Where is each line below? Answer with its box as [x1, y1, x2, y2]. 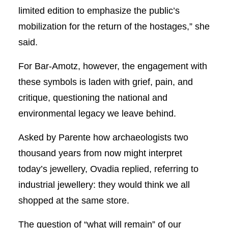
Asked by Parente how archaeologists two [18, 132, 188, 143]
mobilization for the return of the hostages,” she [18, 21, 210, 32]
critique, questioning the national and [18, 93, 167, 103]
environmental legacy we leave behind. [18, 108, 176, 119]
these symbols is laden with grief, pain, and [18, 77, 193, 88]
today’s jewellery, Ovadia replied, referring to [18, 164, 198, 175]
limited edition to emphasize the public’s [18, 6, 180, 16]
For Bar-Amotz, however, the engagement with [18, 61, 207, 72]
